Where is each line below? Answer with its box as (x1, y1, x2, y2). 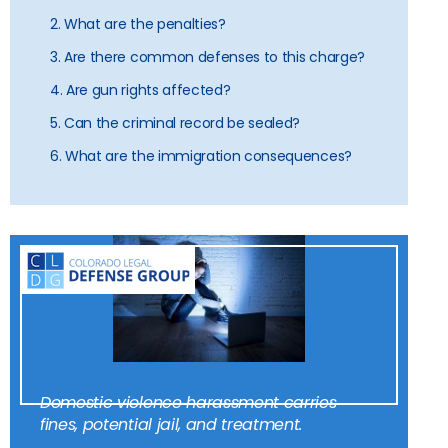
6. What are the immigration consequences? (50, 145, 352, 166)
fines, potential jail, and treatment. (40, 412, 303, 436)
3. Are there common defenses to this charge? (50, 46, 365, 67)
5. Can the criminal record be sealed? (50, 112, 301, 133)
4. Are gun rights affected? (50, 79, 231, 100)
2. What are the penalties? (50, 13, 226, 34)
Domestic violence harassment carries (40, 390, 337, 414)
